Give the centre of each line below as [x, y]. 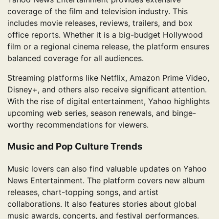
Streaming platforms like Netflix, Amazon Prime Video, [108, 78]
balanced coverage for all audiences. [76, 58]
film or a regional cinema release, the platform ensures [108, 47]
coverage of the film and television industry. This [98, 11]
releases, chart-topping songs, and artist [83, 192]
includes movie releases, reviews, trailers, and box [100, 23]
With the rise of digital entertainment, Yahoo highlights [109, 101]
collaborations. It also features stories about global [102, 204]
